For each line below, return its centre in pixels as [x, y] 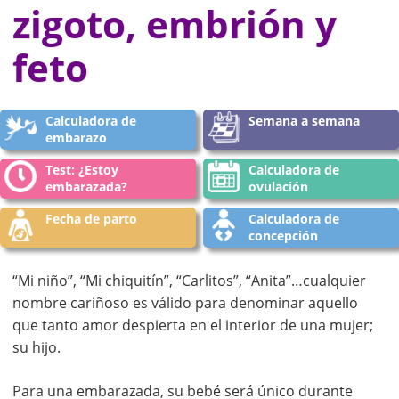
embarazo [76, 137]
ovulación [279, 186]
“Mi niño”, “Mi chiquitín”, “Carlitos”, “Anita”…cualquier [189, 281]
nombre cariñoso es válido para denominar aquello [185, 303]
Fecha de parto [91, 218]
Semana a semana [305, 120]
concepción [284, 235]
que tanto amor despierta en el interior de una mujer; [193, 325]
